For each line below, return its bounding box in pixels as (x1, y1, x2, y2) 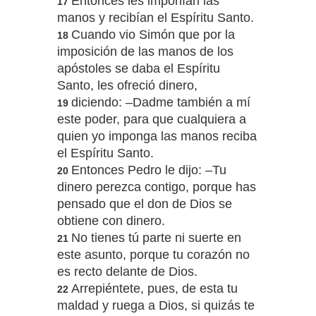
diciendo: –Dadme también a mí (71, 95, 250, 110)
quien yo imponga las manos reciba (56, 129, 257, 144)
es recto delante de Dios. (56, 265, 197, 279)
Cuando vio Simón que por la (71, 28, 235, 42)
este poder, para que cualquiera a (56, 112, 246, 127)
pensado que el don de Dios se (56, 197, 232, 212)
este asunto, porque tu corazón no (56, 248, 250, 262)
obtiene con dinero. (56, 214, 165, 229)
